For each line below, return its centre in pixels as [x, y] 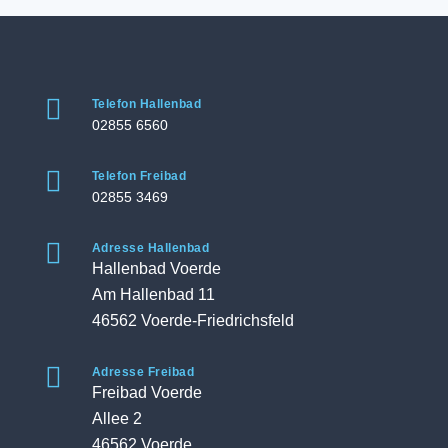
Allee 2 [116, 418]
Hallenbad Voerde [156, 268]
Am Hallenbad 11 [153, 294]
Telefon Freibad [139, 176]
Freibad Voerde [146, 392]
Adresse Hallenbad [150, 248]
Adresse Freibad [143, 372]
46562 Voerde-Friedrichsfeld [192, 320]
